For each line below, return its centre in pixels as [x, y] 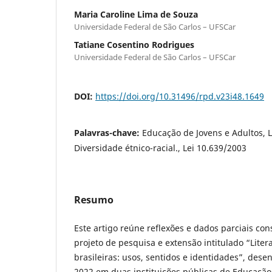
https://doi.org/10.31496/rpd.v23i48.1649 [180, 96]
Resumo [94, 199]
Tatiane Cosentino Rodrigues [134, 44]
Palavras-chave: [108, 132]
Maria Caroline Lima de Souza [136, 14]
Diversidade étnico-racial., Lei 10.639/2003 [160, 148]
